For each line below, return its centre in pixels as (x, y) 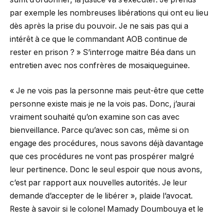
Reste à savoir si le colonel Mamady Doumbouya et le (107, 209)
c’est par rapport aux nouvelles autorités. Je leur (99, 183)
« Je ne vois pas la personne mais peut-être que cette (107, 91)
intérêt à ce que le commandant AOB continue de (99, 39)
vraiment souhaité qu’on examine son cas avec (95, 117)
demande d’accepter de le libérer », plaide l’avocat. (101, 196)
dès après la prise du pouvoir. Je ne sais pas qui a (99, 26)
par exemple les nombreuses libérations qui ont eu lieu (109, 13)
